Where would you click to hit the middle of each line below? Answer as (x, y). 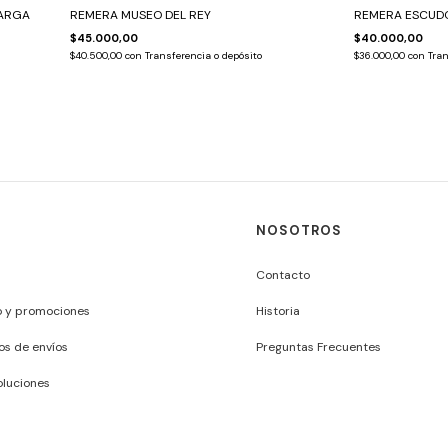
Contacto (282, 274)
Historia (277, 310)
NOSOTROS (298, 230)
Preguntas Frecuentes (318, 346)
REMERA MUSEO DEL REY (140, 14)
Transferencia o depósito (203, 55)
